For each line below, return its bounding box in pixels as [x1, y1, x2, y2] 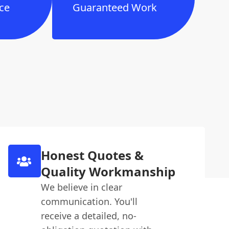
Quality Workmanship [40, 163, 175, 180]
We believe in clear [40, 181, 122, 193]
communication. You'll [40, 195, 138, 208]
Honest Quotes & [40, 147, 144, 164]
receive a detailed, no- [40, 210, 136, 222]
